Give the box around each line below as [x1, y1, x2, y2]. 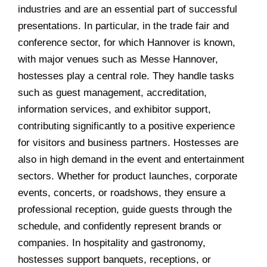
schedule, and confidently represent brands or [18, 220, 222, 232]
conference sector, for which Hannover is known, [18, 36, 235, 48]
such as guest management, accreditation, [18, 86, 207, 98]
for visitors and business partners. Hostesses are [18, 136, 238, 148]
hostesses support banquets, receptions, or [18, 253, 211, 265]
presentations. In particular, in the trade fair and [18, 20, 229, 32]
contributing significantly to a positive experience [18, 120, 235, 132]
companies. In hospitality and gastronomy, [18, 237, 206, 249]
